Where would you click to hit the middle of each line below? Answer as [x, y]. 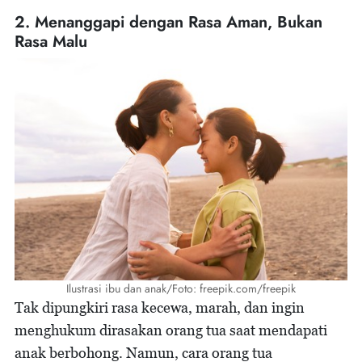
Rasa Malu [51, 42]
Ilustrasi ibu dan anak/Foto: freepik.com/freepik [181, 289]
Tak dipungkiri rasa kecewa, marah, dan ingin [160, 308]
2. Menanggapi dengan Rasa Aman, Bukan [168, 23]
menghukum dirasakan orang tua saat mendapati [171, 330]
